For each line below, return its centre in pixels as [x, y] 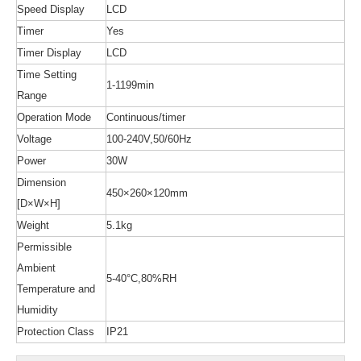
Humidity [37, 310]
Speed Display [51, 9]
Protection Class [56, 332]
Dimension [41, 183]
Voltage [34, 139]
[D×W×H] [39, 203]
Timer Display [49, 53]
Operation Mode [54, 117]
